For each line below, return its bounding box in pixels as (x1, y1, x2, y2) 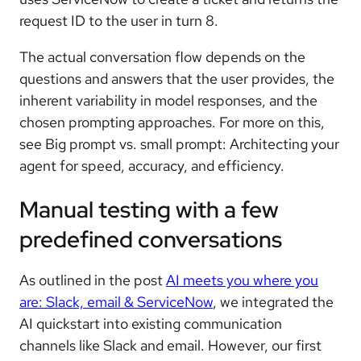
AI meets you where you (166, 271, 318, 290)
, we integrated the (213, 293, 334, 312)
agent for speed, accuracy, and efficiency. (19, 156, 284, 175)
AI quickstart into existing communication (19, 314, 282, 334)
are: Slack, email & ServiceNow (19, 293, 213, 312)
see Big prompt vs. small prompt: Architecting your (19, 134, 339, 153)
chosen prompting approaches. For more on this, (19, 112, 325, 131)
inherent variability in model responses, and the (19, 90, 317, 110)
